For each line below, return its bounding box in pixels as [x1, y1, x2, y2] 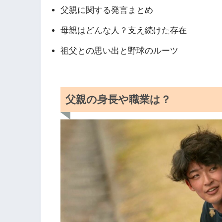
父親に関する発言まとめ [60, 5, 153, 15]
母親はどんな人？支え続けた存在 [60, 25, 187, 35]
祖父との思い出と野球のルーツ [60, 46, 178, 55]
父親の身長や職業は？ [65, 94, 171, 106]
